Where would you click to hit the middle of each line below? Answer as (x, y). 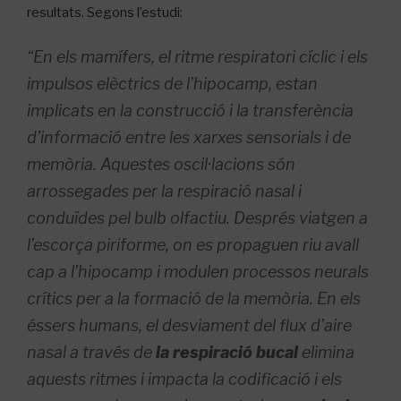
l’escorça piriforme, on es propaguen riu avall (193, 244)
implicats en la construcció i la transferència (190, 110)
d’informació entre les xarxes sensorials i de (189, 137)
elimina (326, 352)
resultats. (57, 13)
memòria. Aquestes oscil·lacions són (161, 164)
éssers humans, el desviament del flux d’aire (189, 325)
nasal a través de (91, 352)
